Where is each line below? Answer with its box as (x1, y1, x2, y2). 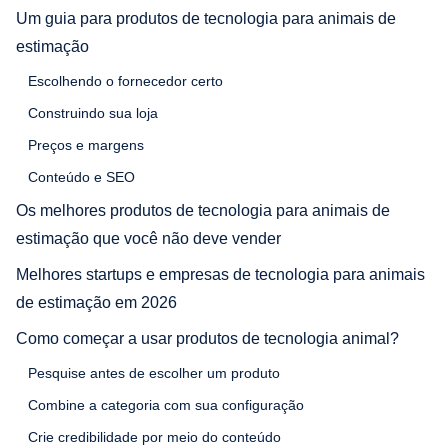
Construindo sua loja (28, 104, 158, 121)
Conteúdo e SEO (28, 168, 135, 185)
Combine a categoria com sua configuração (28, 396, 304, 413)
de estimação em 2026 (16, 293, 177, 311)
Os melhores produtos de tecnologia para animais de (16, 201, 390, 219)
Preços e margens (28, 136, 144, 153)
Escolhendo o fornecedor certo (28, 72, 223, 89)
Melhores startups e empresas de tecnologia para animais (16, 265, 425, 283)
